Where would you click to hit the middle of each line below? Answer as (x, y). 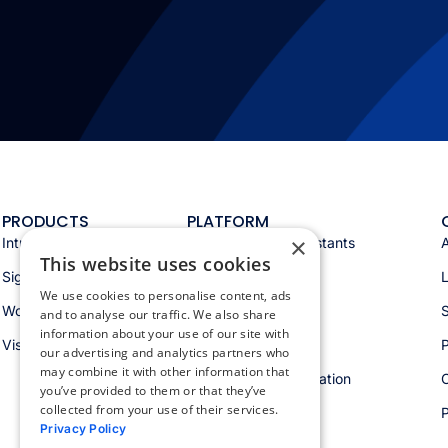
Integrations (225, 311)
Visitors (26, 345)
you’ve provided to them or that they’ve (153, 390)
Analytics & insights (250, 277)
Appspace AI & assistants (270, 243)
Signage (29, 277)
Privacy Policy (83, 428)
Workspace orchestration (268, 379)
